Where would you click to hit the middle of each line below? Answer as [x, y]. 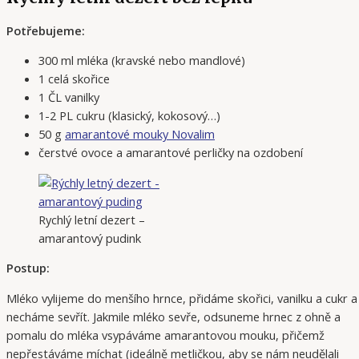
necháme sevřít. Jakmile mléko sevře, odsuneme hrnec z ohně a [173, 316]
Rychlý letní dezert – [92, 219]
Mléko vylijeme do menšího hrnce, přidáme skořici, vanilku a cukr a [182, 298]
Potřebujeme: [46, 30]
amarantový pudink [90, 238]
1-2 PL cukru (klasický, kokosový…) [129, 116]
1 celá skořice [74, 79]
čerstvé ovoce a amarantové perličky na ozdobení [171, 153]
